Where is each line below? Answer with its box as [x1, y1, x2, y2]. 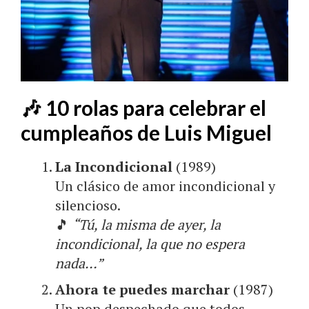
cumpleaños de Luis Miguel [21, 119, 272, 145]
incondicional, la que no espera [55, 234, 245, 253]
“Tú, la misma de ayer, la [72, 215, 221, 234]
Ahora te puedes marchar [55, 279, 230, 299]
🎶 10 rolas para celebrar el [21, 94, 266, 120]
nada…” [55, 253, 103, 272]
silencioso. [55, 195, 121, 215]
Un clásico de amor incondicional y [55, 176, 275, 195]
